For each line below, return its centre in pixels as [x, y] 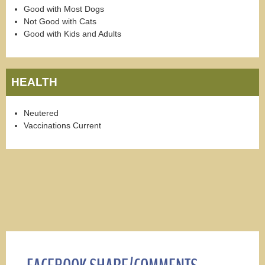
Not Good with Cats [60, 21]
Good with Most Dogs [64, 9]
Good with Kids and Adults [72, 33]
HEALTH [35, 82]
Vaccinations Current [62, 126]
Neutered [41, 113]
